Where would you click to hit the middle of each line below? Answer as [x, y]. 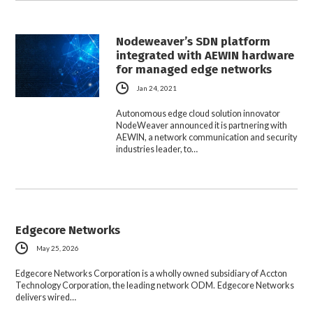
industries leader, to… [157, 149]
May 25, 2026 [58, 248]
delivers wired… [46, 297]
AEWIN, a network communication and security [207, 137]
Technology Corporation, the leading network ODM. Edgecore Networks [155, 285]
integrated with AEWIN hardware [205, 56]
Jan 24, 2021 [157, 88]
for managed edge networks [194, 70]
